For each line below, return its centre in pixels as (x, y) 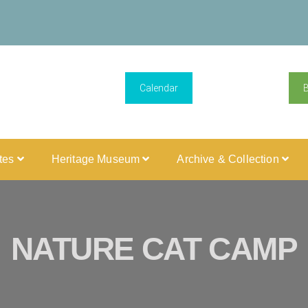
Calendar (159, 88)
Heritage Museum (97, 159)
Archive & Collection (229, 159)
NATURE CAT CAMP (154, 249)
